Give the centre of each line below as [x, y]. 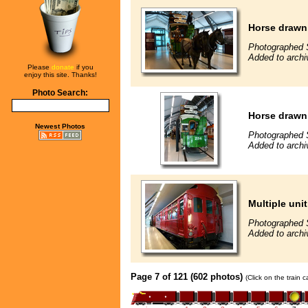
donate [63, 67]
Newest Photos [60, 126]
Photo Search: [60, 93]
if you [84, 67]
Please [39, 67]
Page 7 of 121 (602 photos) [187, 276]
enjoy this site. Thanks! [60, 75]
